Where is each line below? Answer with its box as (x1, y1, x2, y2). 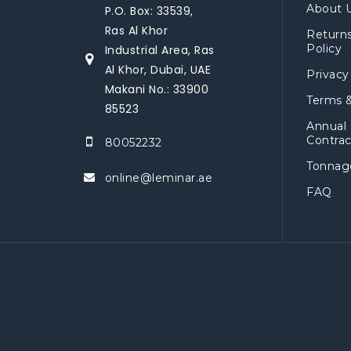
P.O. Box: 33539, (104, 3, 194, 19)
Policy (306, 42, 342, 56)
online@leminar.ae (104, 171, 212, 185)
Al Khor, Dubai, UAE (104, 62, 211, 78)
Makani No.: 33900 (104, 81, 208, 97)
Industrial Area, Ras (104, 42, 215, 58)
